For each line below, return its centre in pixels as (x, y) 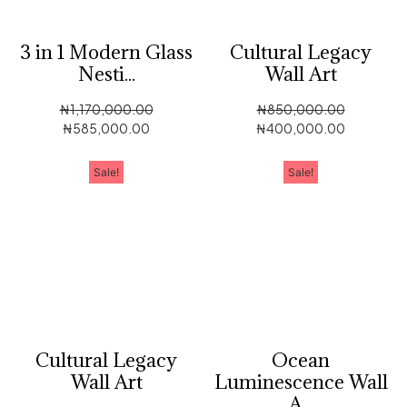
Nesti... (106, 74)
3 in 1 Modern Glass (106, 52)
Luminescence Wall (301, 382)
